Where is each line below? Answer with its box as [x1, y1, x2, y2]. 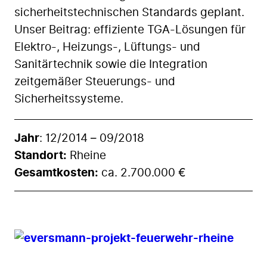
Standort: [14, 146, 67, 164]
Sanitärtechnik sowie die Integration [14, 55, 207, 73]
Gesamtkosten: [14, 163, 98, 181]
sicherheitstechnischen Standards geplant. [14, 4, 244, 21]
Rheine [67, 146, 106, 164]
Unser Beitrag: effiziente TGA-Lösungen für [14, 21, 246, 39]
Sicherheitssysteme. [14, 90, 123, 108]
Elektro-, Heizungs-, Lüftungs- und [14, 38, 200, 56]
